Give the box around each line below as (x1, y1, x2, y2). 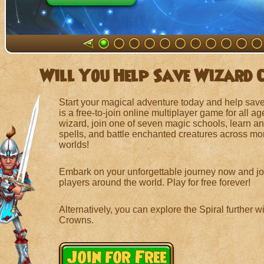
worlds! (58, 140, 89, 150)
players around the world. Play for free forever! (58, 177, 250, 187)
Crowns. (58, 215, 94, 225)
